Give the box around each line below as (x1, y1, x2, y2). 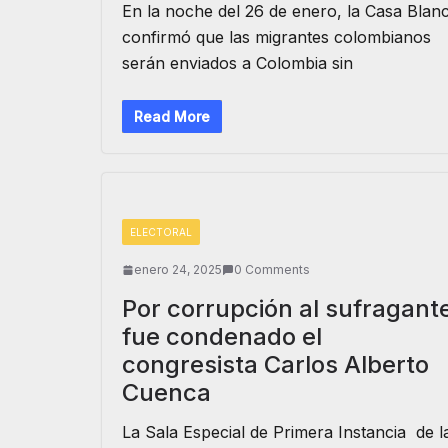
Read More (134, 108, 210, 125)
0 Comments (234, 262, 310, 277)
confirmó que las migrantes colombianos (122, 27, 431, 47)
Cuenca (122, 378, 211, 407)
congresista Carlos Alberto (122, 350, 429, 379)
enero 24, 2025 (134, 262, 222, 277)
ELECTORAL (130, 226, 192, 238)
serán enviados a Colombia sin (122, 53, 353, 73)
